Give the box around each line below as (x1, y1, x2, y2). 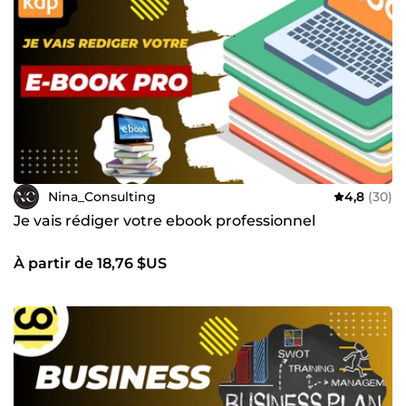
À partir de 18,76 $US (14, 255, 167, 273)
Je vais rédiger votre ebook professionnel (14, 212, 315, 230)
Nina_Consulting (48, 188, 156, 205)
